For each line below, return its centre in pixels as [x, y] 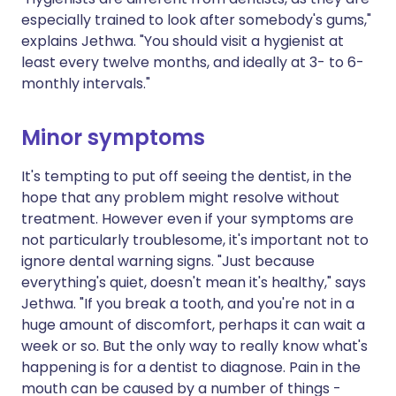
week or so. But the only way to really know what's [194, 346]
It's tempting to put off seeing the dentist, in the [187, 177]
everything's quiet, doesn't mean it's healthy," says [194, 283]
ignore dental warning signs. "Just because [168, 262]
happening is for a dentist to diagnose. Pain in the [191, 368]
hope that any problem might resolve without [180, 198]
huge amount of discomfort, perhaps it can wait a [193, 325]
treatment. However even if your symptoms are [187, 219]
